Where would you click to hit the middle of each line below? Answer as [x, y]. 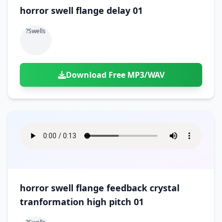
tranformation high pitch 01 [82, 202]
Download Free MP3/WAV [115, 75]
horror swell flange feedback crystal [100, 188]
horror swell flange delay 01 [81, 10]
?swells [36, 31]
